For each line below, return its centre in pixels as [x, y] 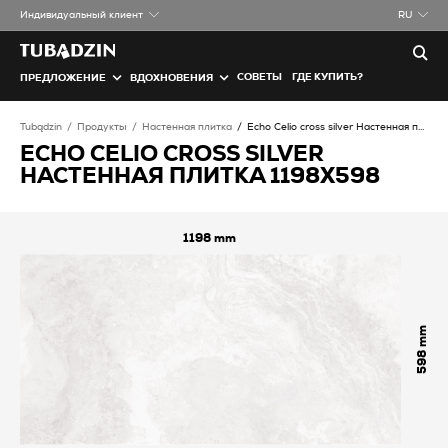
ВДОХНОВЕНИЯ [171, 77]
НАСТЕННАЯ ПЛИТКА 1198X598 [200, 176]
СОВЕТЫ [259, 77]
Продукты [102, 127]
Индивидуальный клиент [81, 15]
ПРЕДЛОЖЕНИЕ [63, 77]
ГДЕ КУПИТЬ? [327, 77]
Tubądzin [41, 127]
